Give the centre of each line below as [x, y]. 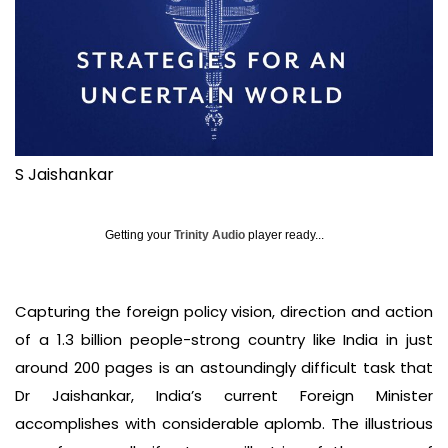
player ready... [284, 234]
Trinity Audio [209, 234]
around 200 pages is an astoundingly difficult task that [224, 367]
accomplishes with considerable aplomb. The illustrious [224, 423]
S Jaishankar [64, 174]
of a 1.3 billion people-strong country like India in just [224, 339]
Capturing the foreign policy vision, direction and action [224, 311]
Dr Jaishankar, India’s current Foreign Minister [224, 395]
